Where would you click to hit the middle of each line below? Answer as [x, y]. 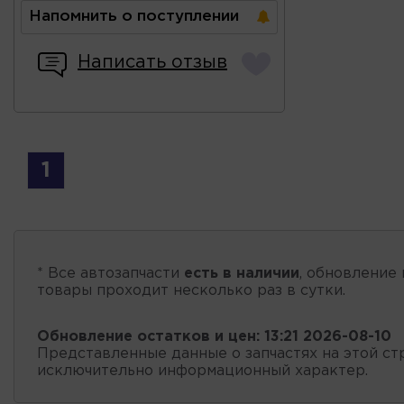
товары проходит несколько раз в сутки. [191, 290]
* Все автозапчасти [110, 273]
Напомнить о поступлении [134, 16]
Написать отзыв [152, 62]
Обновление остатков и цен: [148, 336]
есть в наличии [242, 273]
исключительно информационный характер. [202, 371]
